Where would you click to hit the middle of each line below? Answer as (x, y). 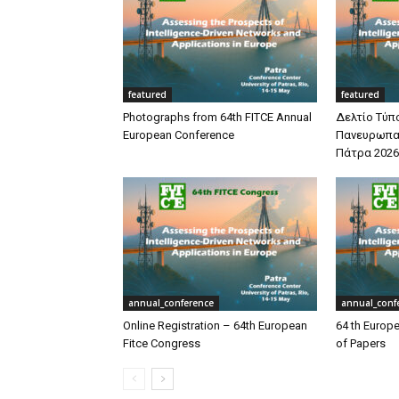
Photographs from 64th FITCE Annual (217, 118)
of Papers (361, 344)
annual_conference (171, 303)
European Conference (179, 135)
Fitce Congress (162, 344)
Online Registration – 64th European (215, 326)
